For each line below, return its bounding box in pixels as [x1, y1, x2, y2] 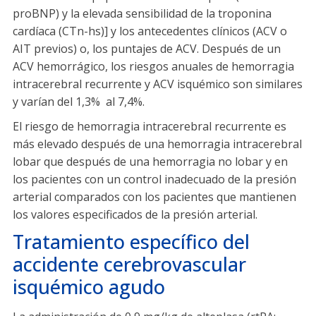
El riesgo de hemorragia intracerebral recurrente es [13, 119, 286, 135]
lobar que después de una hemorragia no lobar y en [13, 154, 288, 170]
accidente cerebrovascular [13, 251, 246, 278]
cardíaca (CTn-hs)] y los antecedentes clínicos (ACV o [13, 23, 287, 39]
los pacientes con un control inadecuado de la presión [13, 171, 296, 188]
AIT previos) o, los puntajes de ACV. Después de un [13, 41, 281, 57]
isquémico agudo [13, 274, 165, 300]
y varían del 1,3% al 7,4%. [13, 94, 145, 110]
